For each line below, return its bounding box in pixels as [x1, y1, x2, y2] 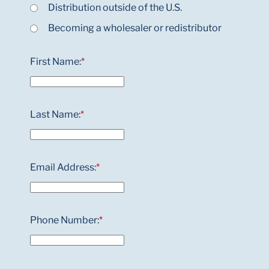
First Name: [30, 56, 81, 68]
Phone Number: [30, 214, 99, 226]
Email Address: [30, 162, 96, 174]
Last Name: [30, 109, 80, 121]
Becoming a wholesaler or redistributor [48, 22, 222, 34]
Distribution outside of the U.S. [48, 2, 182, 14]
